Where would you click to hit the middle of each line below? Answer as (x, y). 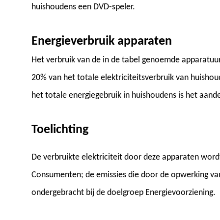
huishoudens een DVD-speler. (83, 7)
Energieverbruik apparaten (102, 42)
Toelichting (60, 130)
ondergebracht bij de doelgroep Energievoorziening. (124, 193)
